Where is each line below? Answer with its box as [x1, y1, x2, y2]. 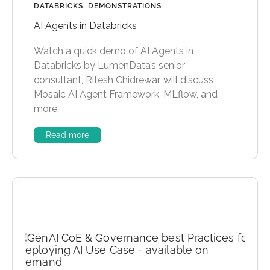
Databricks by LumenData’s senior [34, 60, 185, 72]
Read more [46, 130, 89, 140]
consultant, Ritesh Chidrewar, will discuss [34, 74, 213, 86]
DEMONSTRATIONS [88, 2, 162, 11]
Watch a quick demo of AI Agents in [34, 45, 193, 57]
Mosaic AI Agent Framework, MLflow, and [34, 89, 218, 101]
